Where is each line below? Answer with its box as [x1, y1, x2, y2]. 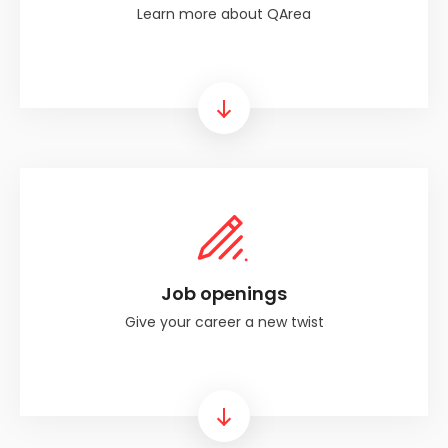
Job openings [161, 281, 287, 306]
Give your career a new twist [124, 312, 324, 332]
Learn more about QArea [137, 4, 311, 24]
